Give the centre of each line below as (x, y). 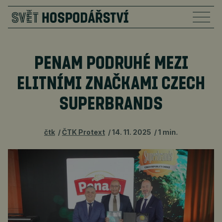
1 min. (168, 132)
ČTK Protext (83, 132)
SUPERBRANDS (111, 105)
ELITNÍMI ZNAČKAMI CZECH (111, 84)
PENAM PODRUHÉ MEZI (111, 64)
